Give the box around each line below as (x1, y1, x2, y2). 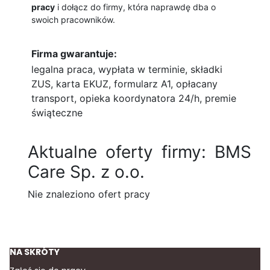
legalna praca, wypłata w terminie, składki (31, 63, 222, 76)
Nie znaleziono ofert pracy (28, 188, 150, 201)
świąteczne (31, 107, 83, 119)
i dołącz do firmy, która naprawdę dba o (55, 2, 216, 13)
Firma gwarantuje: (31, 48, 117, 60)
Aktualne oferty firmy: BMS (28, 142, 251, 163)
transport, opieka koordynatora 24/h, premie (31, 92, 236, 105)
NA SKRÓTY (10, 246, 60, 259)
